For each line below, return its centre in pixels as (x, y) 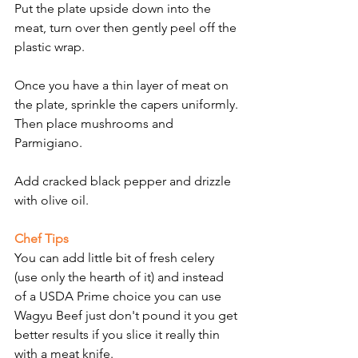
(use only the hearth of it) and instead (121, 277)
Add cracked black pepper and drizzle (124, 181)
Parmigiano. (48, 143)
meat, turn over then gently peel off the (127, 28)
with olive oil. (52, 201)
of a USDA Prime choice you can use (119, 296)
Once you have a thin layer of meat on (123, 86)
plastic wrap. (50, 47)
